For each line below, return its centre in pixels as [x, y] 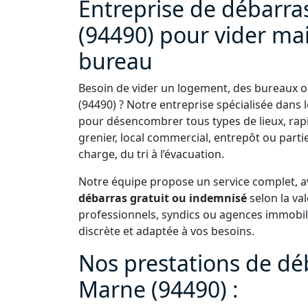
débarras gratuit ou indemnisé [163, 198]
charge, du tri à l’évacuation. [151, 154]
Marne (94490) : [158, 289]
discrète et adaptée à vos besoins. [166, 231]
